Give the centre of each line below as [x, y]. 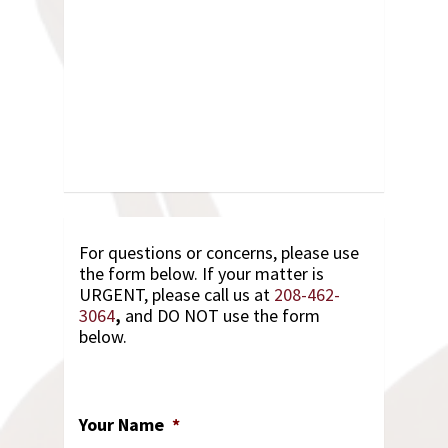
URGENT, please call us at [177, 294]
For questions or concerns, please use [219, 252]
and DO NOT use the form [221, 315]
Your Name [122, 424]
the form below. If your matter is [202, 273]
